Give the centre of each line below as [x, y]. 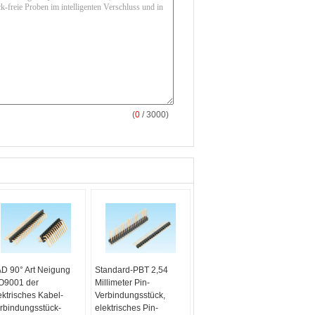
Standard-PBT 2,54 [132, 270]
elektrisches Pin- [127, 308]
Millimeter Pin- [123, 283]
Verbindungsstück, [130, 295]
